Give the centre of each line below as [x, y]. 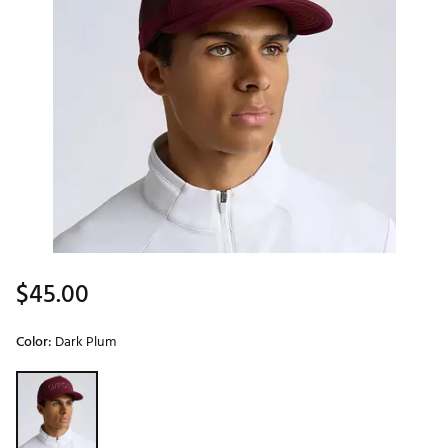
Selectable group [61, 379]
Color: [35, 342]
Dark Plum [85, 342]
